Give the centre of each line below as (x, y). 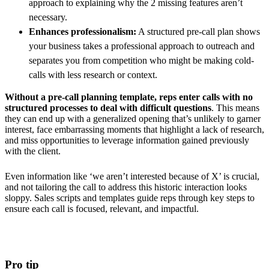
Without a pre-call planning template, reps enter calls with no (129, 97)
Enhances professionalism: (83, 32)
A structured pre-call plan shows (198, 32)
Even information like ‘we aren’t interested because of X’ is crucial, (132, 177)
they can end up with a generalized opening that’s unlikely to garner (133, 119)
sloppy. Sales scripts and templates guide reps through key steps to (130, 198)
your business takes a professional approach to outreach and (142, 46)
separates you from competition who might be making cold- (141, 61)
